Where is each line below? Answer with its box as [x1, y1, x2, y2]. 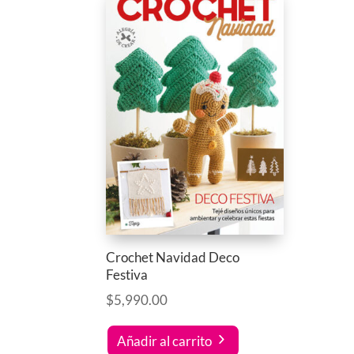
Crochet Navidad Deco [106, 248, 240, 265]
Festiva [106, 265, 149, 283]
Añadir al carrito [117, 332, 213, 349]
